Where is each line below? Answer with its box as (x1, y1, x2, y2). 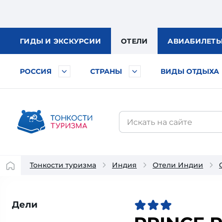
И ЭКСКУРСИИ (45, 37, 101, 46)
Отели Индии (153, 161, 203, 169)
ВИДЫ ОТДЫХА (161, 67, 219, 76)
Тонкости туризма (30, 161, 96, 169)
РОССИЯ (20, 67, 52, 76)
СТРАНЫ (90, 67, 122, 76)
